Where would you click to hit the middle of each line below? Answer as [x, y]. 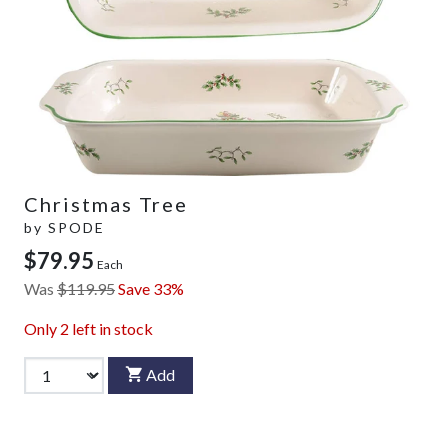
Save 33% [151, 288]
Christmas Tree [106, 203]
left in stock [111, 328]
